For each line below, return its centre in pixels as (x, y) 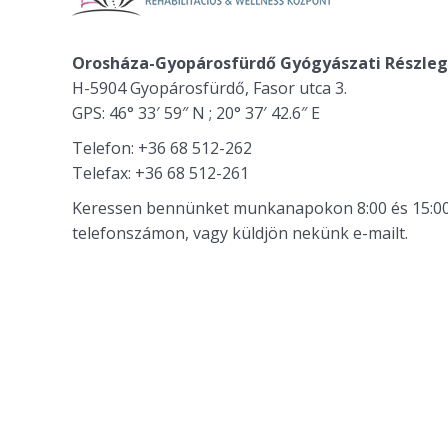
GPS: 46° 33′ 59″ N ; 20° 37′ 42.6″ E (196, 113)
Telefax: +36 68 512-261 (160, 173)
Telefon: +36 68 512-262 (162, 148)
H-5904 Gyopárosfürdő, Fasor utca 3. (209, 88)
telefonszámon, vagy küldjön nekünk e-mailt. (240, 233)
